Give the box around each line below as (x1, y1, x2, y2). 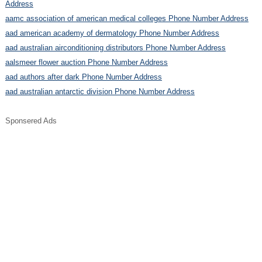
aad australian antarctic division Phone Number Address (5, 87, 195, 96)
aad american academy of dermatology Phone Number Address (5, 28, 219, 37)
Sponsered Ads (5, 116, 57, 125)
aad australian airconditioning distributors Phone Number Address (5, 43, 226, 52)
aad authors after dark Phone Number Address (5, 72, 162, 81)
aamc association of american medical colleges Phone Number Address (5, 13, 249, 23)
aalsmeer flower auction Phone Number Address (5, 57, 168, 67)
